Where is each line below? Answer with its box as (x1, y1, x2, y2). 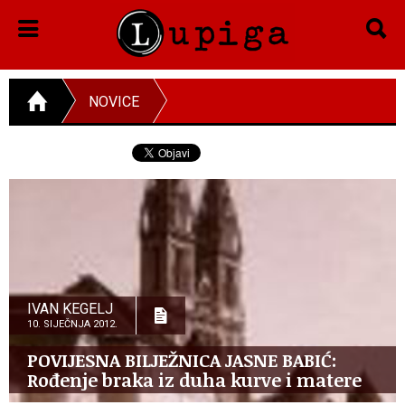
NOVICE (89, 92, 139, 110)
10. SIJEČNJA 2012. (27, 317, 118, 330)
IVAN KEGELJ (27, 299, 113, 317)
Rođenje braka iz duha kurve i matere (27, 366, 362, 392)
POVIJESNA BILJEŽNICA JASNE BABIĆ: (27, 346, 336, 372)
